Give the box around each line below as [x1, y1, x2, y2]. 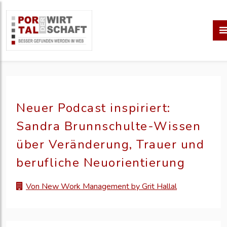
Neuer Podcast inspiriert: [16, 100, 171, 116]
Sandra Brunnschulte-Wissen [16, 118, 201, 134]
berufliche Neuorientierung [16, 155, 185, 171]
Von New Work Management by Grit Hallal [26, 181, 177, 193]
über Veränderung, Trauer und [16, 136, 204, 153]
